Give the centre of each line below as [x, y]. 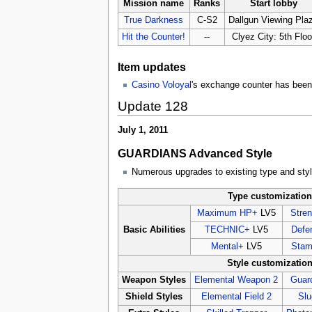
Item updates [151, 67]
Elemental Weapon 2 [236, 280]
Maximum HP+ [227, 213]
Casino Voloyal [161, 85]
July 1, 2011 [142, 130]
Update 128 [153, 107]
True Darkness [154, 20]
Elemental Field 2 [236, 296]
